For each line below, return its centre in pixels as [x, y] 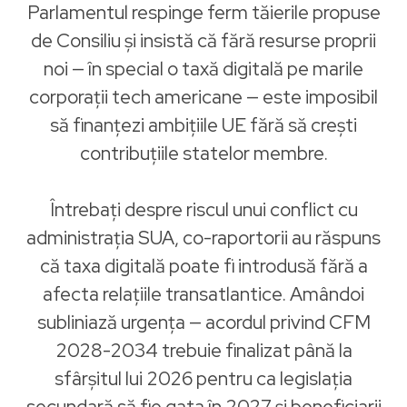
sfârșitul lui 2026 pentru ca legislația [203, 378]
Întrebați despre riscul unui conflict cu [203, 209]
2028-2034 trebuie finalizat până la [203, 350]
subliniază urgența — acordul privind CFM [203, 322]
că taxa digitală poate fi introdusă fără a [203, 266]
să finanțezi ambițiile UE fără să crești [203, 125]
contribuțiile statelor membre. [203, 153]
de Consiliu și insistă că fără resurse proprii [203, 40]
